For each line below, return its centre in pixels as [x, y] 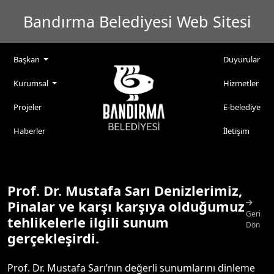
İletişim [236, 131]
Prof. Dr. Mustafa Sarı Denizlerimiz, [125, 190]
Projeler [28, 107]
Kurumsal [32, 83]
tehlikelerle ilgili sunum [88, 222]
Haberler [29, 131]
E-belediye [242, 107]
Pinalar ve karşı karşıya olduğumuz [126, 206]
